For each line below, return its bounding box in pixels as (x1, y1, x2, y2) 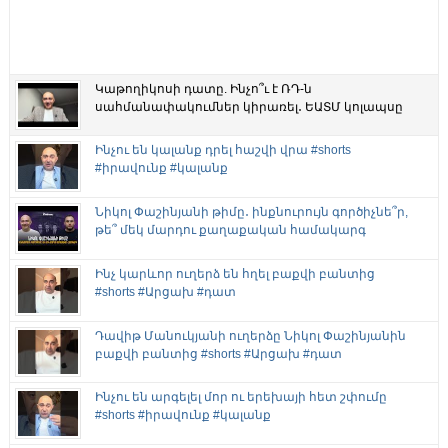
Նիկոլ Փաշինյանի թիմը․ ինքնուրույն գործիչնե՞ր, (94, 205, 408, 220)
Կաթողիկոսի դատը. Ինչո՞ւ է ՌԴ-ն (94, 81, 312, 96)
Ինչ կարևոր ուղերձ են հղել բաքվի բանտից (94, 266, 375, 281)
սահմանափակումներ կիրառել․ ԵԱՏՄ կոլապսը (94, 99, 403, 114)
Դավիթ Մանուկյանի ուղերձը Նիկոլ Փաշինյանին (94, 328, 406, 343)
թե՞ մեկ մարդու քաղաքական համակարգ (94, 223, 366, 238)
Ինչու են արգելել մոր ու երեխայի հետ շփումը (94, 390, 387, 405)
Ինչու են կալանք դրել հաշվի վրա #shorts (94, 143, 351, 158)
